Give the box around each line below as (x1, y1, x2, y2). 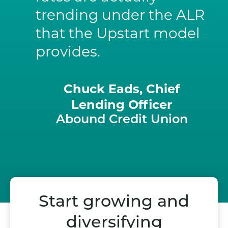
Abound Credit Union (55, 114, 188, 127)
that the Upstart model (36, 24, 200, 42)
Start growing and (39, 194, 189, 211)
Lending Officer (71, 97, 172, 112)
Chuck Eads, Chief (64, 81, 180, 97)
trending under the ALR (36, 6, 205, 24)
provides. (36, 43, 100, 61)
